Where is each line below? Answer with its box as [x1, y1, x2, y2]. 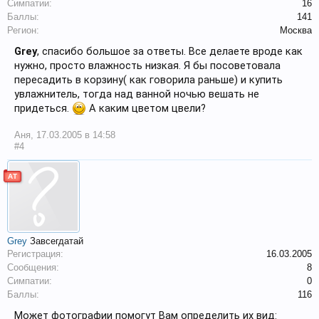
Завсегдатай [30, 236, 83, 246]
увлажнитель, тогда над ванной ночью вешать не [14, 88, 259, 100]
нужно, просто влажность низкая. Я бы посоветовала [14, 59, 281, 72]
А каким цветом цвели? [86, 102, 206, 115]
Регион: [7, 25, 39, 36]
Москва [280, 25, 312, 36]
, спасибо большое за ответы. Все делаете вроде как [37, 45, 303, 58]
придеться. [14, 102, 72, 115]
